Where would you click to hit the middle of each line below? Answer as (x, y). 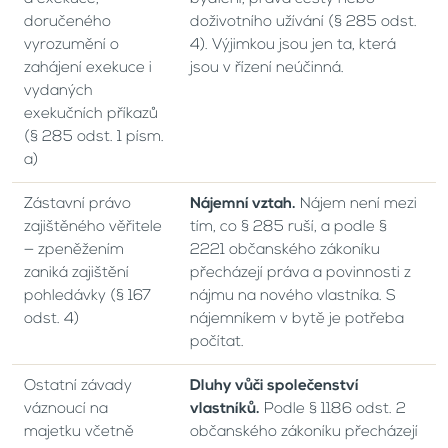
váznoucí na (66, 409)
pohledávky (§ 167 (87, 296)
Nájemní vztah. (243, 204)
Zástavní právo (77, 204)
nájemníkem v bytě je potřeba (297, 319)
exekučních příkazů (91, 114)
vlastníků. (225, 409)
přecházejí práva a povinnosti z (300, 273)
